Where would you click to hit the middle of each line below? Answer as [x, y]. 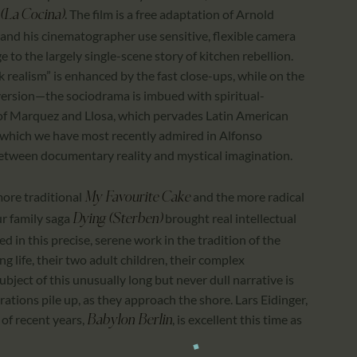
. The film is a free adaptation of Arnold [169, 14]
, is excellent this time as [237, 320]
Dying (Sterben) [118, 220]
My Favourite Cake [137, 198]
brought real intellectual [229, 218]
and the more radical [247, 197]
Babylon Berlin [129, 321]
